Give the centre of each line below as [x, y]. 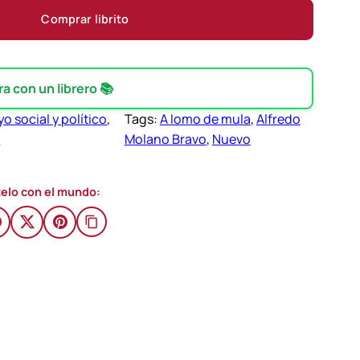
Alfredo [278, 119]
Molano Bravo [165, 139]
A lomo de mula [205, 119]
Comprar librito [85, 18]
